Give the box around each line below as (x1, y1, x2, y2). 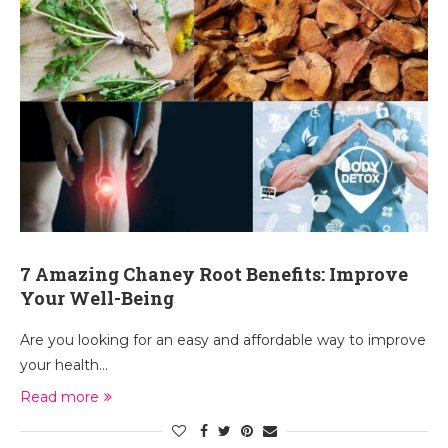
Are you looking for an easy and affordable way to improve (20, 331, 426, 349)
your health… (20, 356, 108, 374)
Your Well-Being (20, 286, 174, 310)
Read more (20, 388, 99, 406)
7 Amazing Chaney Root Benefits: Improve (20, 262, 408, 286)
